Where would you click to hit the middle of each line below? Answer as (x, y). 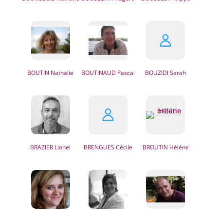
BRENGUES (99, 147)
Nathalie (62, 73)
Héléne (178, 147)
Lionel (62, 147)
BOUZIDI (157, 73)
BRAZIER (42, 147)
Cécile (124, 147)
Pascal (126, 73)
